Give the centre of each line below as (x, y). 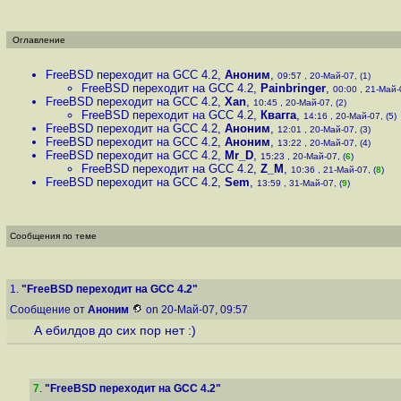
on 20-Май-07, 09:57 (197, 310)
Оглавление (39, 40)
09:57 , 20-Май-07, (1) (324, 76)
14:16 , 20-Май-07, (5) (350, 116)
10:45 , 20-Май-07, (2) (300, 102)
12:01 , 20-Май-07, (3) (324, 129)
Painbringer (293, 88)
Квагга (278, 115)
